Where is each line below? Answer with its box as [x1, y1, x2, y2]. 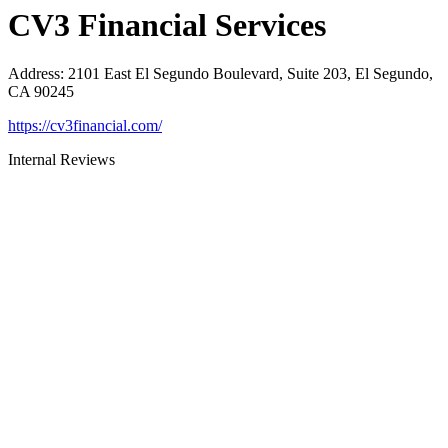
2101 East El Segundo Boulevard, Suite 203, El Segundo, [68, 65, 433, 83]
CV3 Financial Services [8, 6, 326, 43]
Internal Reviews [8, 151, 115, 169]
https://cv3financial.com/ [8, 117, 162, 135]
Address [8, 65, 60, 83]
